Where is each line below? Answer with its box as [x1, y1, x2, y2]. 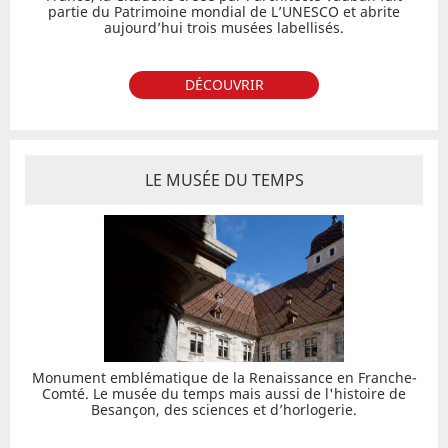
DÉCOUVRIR [184, 75, 264, 94]
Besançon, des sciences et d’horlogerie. [91, 400, 357, 419]
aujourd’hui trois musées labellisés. [104, 18, 344, 37]
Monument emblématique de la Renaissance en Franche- [31, 368, 417, 387]
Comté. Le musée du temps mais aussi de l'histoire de [42, 384, 406, 403]
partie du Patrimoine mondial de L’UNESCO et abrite [48, 2, 400, 21]
